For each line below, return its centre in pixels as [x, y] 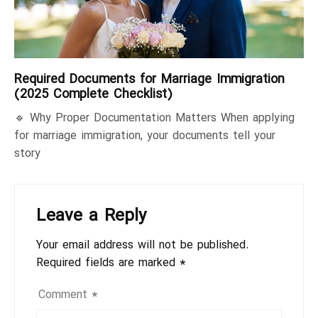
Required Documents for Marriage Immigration [149, 79]
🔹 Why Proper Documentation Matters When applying [154, 118]
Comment [65, 295]
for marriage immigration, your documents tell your [145, 136]
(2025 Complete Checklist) [93, 94]
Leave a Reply [92, 215]
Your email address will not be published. [142, 245]
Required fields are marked [108, 263]
